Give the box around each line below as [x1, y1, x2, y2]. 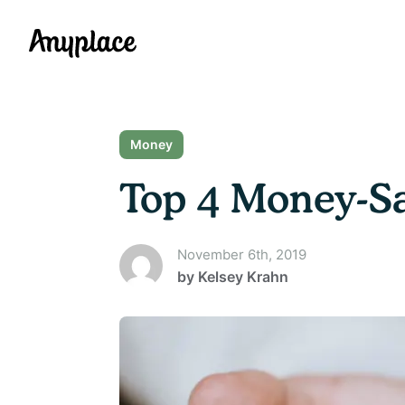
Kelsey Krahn [198, 268, 288, 286]
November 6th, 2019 [177, 246, 306, 263]
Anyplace [28, 30, 91, 48]
